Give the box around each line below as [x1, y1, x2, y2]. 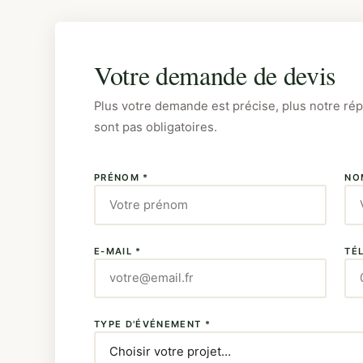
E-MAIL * [94, 245, 142, 257]
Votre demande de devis [94, 58, 335, 93]
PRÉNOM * [94, 172, 149, 184]
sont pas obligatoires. [94, 120, 217, 135]
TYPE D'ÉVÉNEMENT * [94, 318, 211, 330]
